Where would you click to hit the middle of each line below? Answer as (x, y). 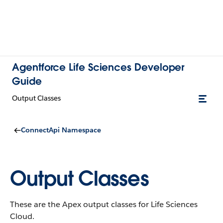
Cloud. (22, 216)
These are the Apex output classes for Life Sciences (104, 204)
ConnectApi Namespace (61, 130)
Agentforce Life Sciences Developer (98, 67)
